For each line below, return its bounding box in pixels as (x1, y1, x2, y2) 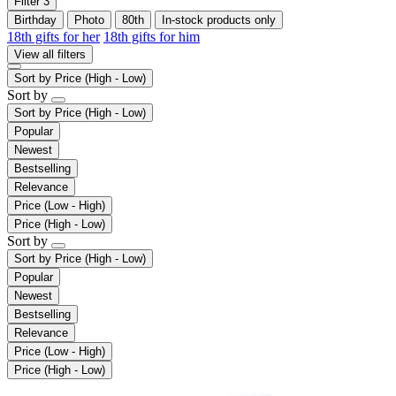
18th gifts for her (7, 28, 100, 44)
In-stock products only (162, 12, 276, 27)
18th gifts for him (103, 28, 200, 44)
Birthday (14, 12, 57, 27)
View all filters (14, 47, 86, 61)
